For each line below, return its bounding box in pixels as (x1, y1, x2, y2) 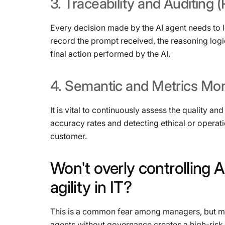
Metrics (152, 77, 198, 94)
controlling (138, 158, 210, 178)
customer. (50, 131, 87, 141)
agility (50, 177, 91, 197)
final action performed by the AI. (50, 49, 170, 59)
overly (94, 158, 135, 178)
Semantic (65, 77, 123, 94)
